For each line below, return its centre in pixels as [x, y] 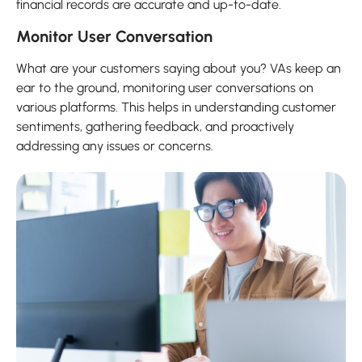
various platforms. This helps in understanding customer [176, 107]
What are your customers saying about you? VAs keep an [179, 68]
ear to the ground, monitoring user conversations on [165, 87]
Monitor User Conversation [114, 36]
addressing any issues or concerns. [115, 145]
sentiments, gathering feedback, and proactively [155, 126]
